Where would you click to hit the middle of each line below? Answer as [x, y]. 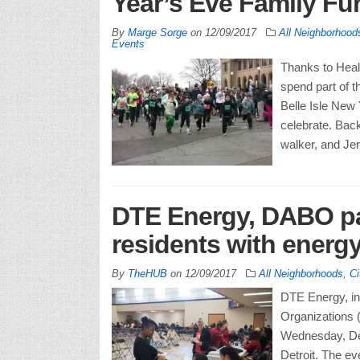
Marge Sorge [157, 33]
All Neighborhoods [301, 274]
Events [128, 44]
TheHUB [147, 274]
